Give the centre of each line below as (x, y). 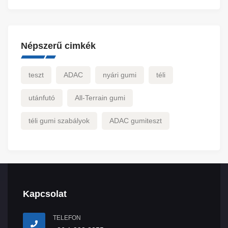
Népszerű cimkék (58, 46)
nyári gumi (120, 75)
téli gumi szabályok (59, 121)
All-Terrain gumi (100, 98)
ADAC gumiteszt (136, 121)
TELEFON (67, 218)
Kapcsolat (45, 194)
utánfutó (42, 98)
